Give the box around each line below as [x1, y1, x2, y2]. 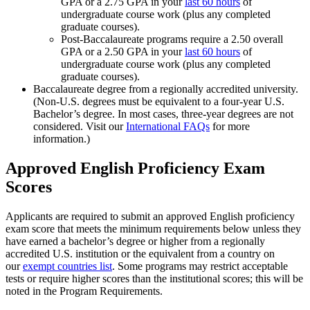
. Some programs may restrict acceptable [112, 259, 288, 272]
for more [210, 120, 250, 132]
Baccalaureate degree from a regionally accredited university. [33, 83, 298, 95]
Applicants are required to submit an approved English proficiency [6, 210, 295, 222]
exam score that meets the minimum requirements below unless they [6, 222, 301, 235]
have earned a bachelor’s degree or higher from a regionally [6, 235, 265, 247]
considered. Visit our [33, 120, 126, 132]
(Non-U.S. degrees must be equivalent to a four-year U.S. [33, 95, 284, 107]
